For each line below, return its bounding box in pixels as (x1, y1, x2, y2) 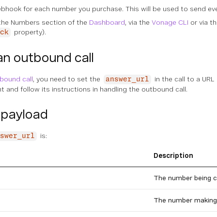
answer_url (106, 76, 149, 83)
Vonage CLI (152, 18, 188, 26)
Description (154, 152, 193, 159)
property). (12, 28, 46, 36)
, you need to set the (33, 75, 102, 83)
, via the (125, 18, 152, 26)
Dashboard (89, 18, 125, 26)
